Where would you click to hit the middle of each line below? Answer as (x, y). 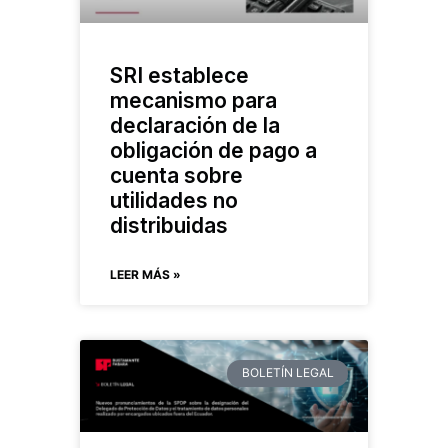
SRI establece (179, 76)
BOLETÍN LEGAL (287, 373)
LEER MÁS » (145, 275)
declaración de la (195, 126)
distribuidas (169, 226)
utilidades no (174, 201)
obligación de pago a (213, 151)
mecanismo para (193, 101)
